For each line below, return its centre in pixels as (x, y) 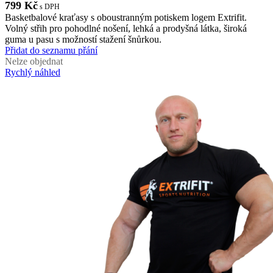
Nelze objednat (34, 62)
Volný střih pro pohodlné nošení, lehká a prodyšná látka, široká (126, 29)
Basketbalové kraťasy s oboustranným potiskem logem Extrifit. (126, 18)
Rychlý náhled (33, 73)
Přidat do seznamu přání (51, 51)
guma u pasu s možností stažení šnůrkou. (83, 40)
